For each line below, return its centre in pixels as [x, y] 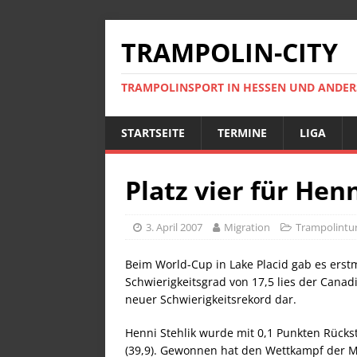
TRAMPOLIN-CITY [229, 52]
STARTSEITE [153, 133]
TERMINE [242, 133]
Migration [247, 227]
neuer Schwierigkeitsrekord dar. [211, 299]
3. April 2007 [174, 227]
